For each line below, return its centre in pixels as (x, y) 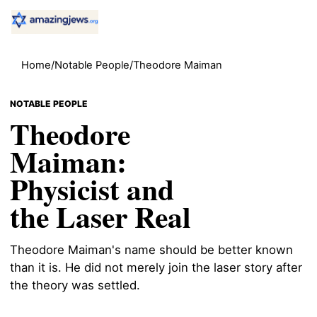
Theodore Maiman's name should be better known (151, 250)
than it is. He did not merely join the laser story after (156, 268)
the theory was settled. (75, 286)
